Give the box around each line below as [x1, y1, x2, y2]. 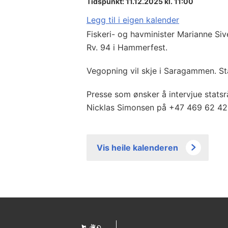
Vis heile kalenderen [97, 142, 178, 153]
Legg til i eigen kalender [87, 14, 179, 25]
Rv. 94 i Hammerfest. [87, 42, 167, 52]
